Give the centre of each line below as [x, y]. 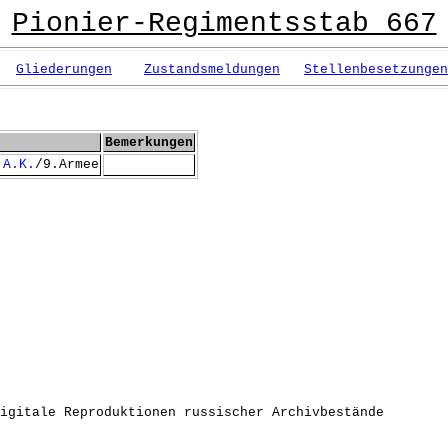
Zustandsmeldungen [212, 69]
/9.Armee [67, 164]
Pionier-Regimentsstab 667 [224, 23]
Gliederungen [64, 69]
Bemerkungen [149, 142]
